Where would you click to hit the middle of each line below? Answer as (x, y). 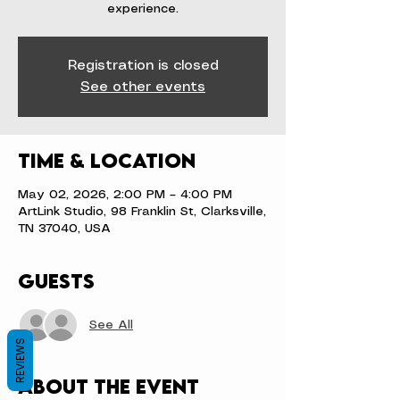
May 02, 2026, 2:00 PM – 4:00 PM (125, 195)
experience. (143, 9)
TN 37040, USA (64, 229)
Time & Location (107, 160)
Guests (56, 281)
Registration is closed (143, 66)
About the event (108, 386)
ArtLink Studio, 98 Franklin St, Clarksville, (142, 212)
